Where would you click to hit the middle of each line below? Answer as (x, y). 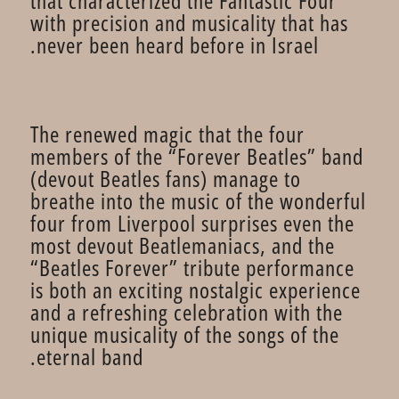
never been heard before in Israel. (178, 45)
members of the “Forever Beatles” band (197, 156)
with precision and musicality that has (189, 22)
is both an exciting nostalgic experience (195, 289)
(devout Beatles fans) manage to (166, 178)
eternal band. (90, 356)
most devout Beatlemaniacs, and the (183, 245)
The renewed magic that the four (167, 134)
